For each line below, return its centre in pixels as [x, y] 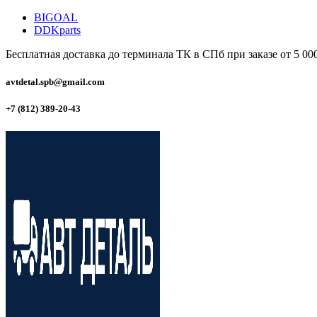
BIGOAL [56, 17]
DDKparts [57, 30]
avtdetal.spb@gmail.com [55, 82]
